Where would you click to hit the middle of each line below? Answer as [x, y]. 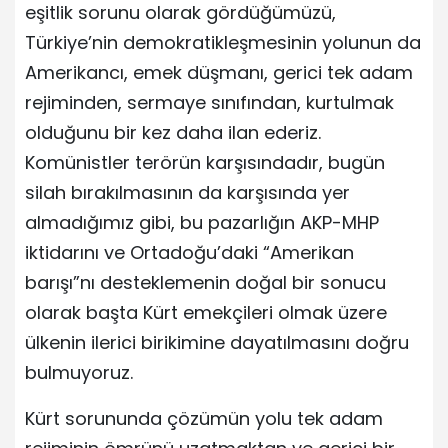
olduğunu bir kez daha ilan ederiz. [173, 132]
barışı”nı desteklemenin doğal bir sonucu [205, 282]
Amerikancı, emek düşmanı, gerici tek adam [219, 72]
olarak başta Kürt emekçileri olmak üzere [206, 312]
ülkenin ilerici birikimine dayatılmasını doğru [217, 342]
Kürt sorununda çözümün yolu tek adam [204, 418]
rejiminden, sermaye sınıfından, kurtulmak [209, 102]
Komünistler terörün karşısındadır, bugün [205, 162]
